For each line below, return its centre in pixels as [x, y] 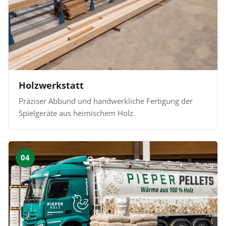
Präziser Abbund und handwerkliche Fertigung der [106, 101]
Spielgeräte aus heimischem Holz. [77, 113]
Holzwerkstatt [51, 85]
